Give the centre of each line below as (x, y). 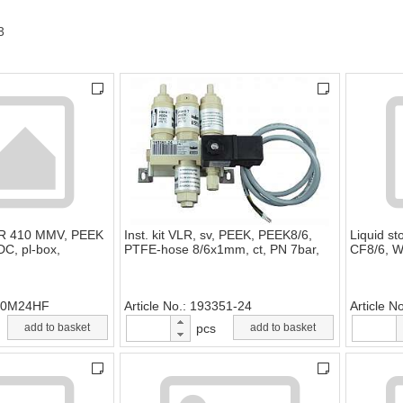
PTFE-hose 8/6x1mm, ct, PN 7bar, (222, 250)
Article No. (153, 306)
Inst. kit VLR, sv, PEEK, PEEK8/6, (218, 235)
